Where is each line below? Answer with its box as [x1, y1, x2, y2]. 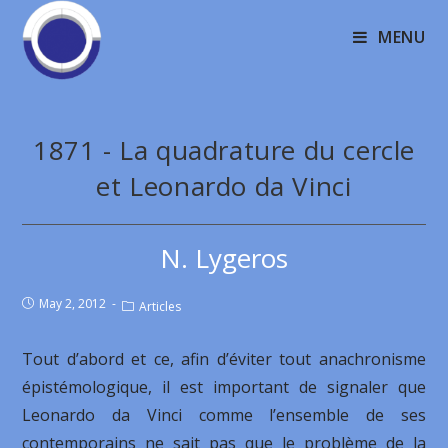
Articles [139, 298, 182, 315]
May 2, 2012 [39, 295, 107, 312]
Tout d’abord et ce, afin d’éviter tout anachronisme [22, 348, 426, 370]
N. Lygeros [160, 240, 288, 276]
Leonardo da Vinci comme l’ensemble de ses [22, 404, 426, 426]
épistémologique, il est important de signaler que [22, 376, 426, 398]
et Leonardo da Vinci [96, 168, 352, 204]
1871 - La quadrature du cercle [32, 132, 415, 168]
